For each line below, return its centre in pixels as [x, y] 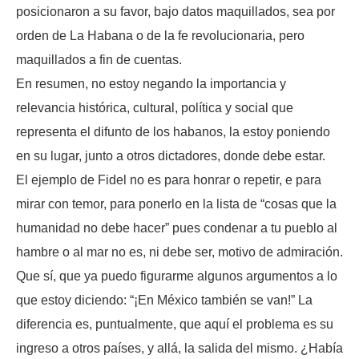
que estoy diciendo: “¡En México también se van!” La [164, 301]
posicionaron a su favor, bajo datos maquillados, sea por [175, 12]
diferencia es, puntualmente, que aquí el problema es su [175, 325]
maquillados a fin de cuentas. [99, 60]
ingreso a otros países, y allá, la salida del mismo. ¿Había [179, 349]
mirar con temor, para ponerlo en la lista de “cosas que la [176, 204]
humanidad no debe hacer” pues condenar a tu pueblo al [177, 228]
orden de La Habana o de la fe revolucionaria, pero [160, 36]
